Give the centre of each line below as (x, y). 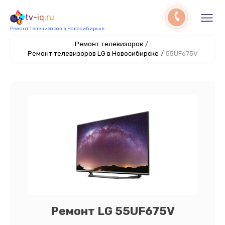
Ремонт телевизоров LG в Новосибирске (93, 53)
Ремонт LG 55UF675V (113, 211)
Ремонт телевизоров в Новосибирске (57, 29)
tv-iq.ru (40, 17)
